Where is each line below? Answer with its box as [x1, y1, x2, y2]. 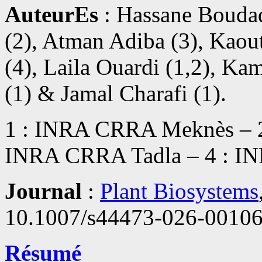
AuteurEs [5, 2, 98, 27]
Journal [5, 178, 82, 204]
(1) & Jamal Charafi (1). [5, 81, 226, 106]
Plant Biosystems [100, 178, 258, 204]
